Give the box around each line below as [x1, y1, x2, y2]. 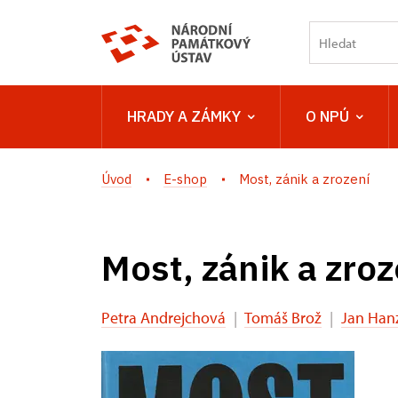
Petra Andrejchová [101, 307, 226, 328]
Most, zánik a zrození [239, 171, 370, 187]
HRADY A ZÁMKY [127, 107, 241, 126]
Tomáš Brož [244, 307, 322, 328]
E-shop [163, 171, 207, 187]
